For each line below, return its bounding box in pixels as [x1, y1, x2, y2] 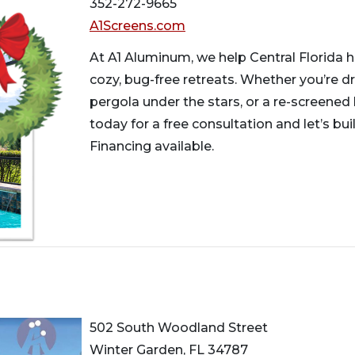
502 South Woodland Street [90, 319, 268, 335]
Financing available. [90, 139, 214, 154]
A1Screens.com [90, 18, 185, 33]
